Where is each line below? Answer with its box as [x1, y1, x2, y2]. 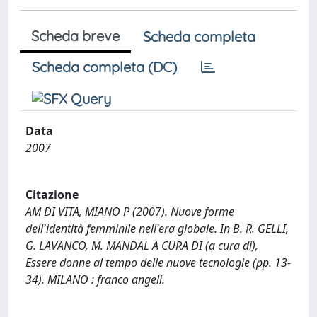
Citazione [25, 186, 79, 202]
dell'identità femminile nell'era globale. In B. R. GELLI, [25, 220, 289, 236]
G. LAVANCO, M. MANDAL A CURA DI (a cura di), [25, 237, 258, 253]
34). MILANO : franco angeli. [25, 271, 165, 287]
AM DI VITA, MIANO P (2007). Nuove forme [25, 203, 234, 219]
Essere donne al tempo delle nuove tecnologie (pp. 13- [25, 254, 291, 270]
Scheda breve [31, 27, 120, 45]
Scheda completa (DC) [32, 58, 177, 76]
